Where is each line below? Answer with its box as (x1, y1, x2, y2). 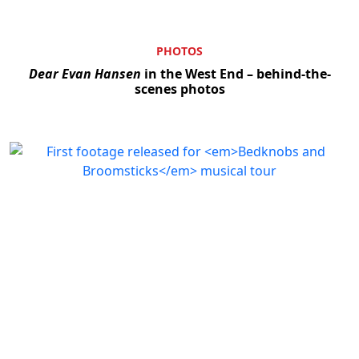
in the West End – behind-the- (140, 64, 331, 83)
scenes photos (134, 79, 225, 98)
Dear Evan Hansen (28, 64, 141, 83)
